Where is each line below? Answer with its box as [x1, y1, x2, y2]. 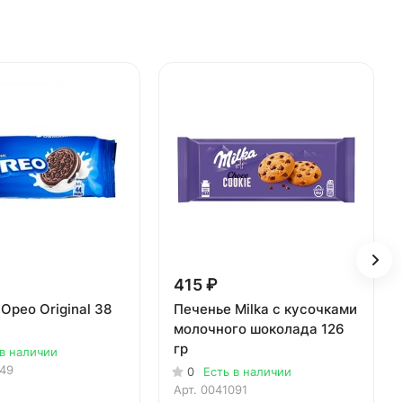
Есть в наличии [203, 364, 291, 380]
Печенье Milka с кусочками [174, 300, 357, 318]
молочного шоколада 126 [174, 320, 345, 338]
